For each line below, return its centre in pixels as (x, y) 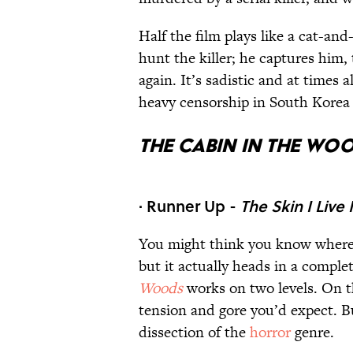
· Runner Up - (190, 206)
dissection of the (194, 333)
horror (272, 333)
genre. (316, 333)
